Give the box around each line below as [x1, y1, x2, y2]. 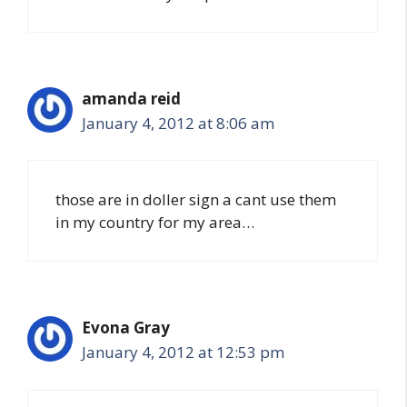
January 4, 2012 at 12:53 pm [82, 342, 284, 362]
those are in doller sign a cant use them [55, 189, 336, 210]
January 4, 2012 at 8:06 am [82, 112, 274, 134]
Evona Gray [82, 317, 170, 338]
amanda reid [82, 87, 181, 109]
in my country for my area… [55, 212, 254, 233]
